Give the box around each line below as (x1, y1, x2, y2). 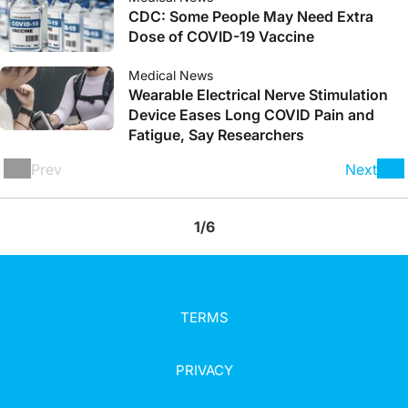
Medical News (128, 67, 213, 83)
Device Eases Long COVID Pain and (128, 106, 374, 124)
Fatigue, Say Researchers (128, 126, 304, 144)
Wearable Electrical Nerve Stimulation (128, 86, 388, 104)
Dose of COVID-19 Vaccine (128, 27, 314, 46)
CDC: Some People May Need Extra (128, 7, 373, 25)
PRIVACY (175, 362, 233, 379)
